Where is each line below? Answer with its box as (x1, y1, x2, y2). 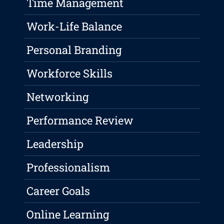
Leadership (26, 136, 84, 151)
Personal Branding (26, 42, 122, 57)
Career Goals (26, 183, 90, 198)
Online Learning (26, 207, 109, 222)
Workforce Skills (26, 66, 113, 81)
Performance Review (26, 113, 134, 128)
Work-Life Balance (26, 19, 122, 34)
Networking (26, 89, 89, 104)
